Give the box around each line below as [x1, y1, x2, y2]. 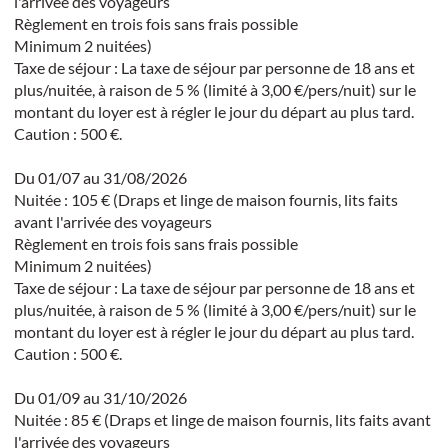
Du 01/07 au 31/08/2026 [13, 167, 187, 187]
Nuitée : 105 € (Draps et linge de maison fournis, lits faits [13, 189, 398, 209]
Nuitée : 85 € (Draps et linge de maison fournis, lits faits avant [13, 409, 431, 429]
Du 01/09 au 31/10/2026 [13, 387, 187, 407]
